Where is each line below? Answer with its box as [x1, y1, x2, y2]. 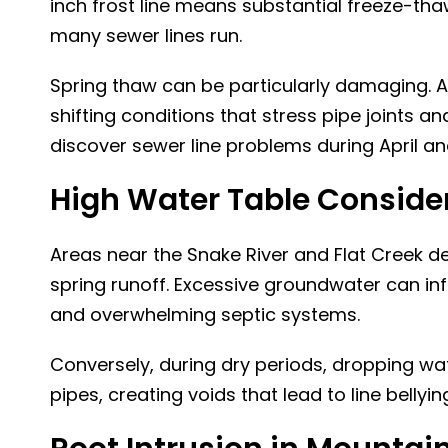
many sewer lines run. [50, 23, 242, 48]
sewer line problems [127, 133, 312, 158]
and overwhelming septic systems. [50, 302, 360, 327]
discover [50, 133, 127, 158]
